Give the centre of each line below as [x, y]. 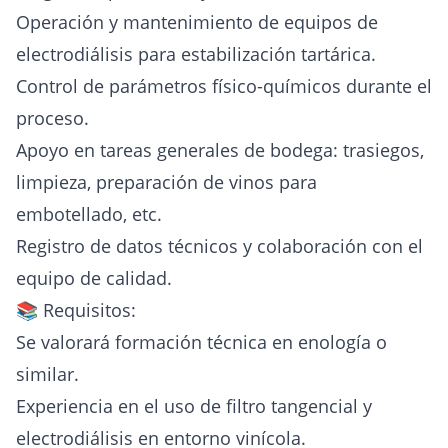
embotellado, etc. [89, 214]
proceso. [52, 118]
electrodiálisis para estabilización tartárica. [196, 54]
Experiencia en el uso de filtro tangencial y [194, 406]
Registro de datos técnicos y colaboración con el [219, 246]
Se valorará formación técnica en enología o [201, 342]
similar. [47, 374]
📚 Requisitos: [76, 310]
